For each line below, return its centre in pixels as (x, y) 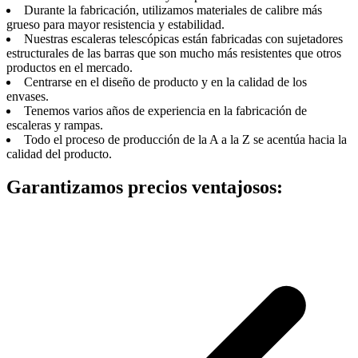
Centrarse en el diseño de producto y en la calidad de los (165, 82)
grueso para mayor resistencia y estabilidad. (115, 24)
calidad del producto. (59, 153)
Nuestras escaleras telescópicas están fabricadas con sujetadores (183, 38)
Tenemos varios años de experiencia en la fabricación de (165, 110)
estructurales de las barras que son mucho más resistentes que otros (174, 53)
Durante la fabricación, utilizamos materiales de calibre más (173, 10)
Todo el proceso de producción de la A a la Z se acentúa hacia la (185, 139)
